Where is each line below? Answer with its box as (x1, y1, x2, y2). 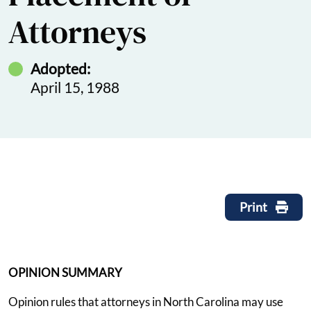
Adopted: (31, 59, 90, 77)
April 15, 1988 (31, 78, 119, 96)
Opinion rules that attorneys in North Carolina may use (8, 294, 283, 309)
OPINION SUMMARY (8, 264, 122, 280)
